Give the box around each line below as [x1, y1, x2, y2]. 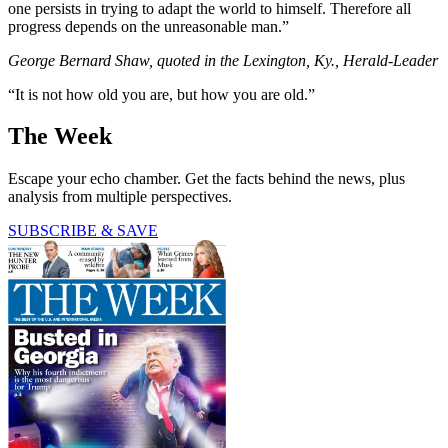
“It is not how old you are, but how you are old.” [8, 85, 315, 103]
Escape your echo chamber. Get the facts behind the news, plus [8, 170, 405, 188]
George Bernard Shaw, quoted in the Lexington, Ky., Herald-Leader [8, 51, 438, 69]
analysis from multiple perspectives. [8, 188, 232, 206]
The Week [8, 123, 112, 150]
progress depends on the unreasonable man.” [8, 17, 289, 35]
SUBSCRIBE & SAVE [8, 222, 158, 240]
